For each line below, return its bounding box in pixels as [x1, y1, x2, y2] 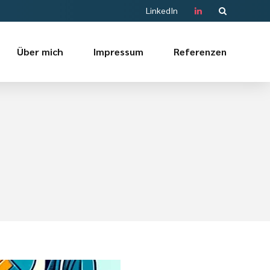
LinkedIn [146, 5, 178, 16]
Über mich [17, 45, 63, 58]
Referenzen [174, 45, 227, 58]
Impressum [93, 45, 143, 58]
